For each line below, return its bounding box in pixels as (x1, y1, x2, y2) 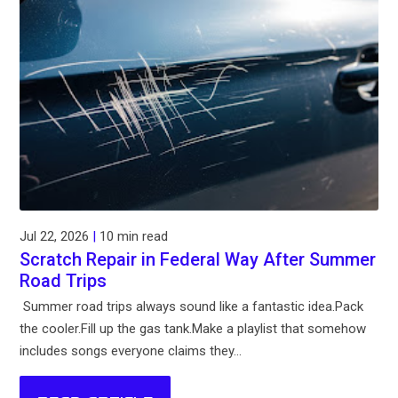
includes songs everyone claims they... (20, 343, 243, 360)
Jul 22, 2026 (20, 228, 93, 245)
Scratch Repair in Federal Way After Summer (20, 249, 377, 271)
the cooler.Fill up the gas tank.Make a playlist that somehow (20, 321, 367, 338)
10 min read (96, 228, 169, 245)
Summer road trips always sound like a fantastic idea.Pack (20, 298, 364, 315)
